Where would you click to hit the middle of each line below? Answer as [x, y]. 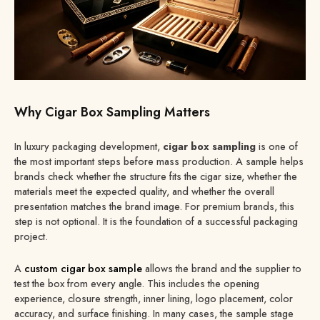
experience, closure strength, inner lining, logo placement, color [154, 298]
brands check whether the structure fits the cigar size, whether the [156, 176]
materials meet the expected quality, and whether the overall [144, 191]
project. [31, 236]
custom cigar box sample [83, 268]
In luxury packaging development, [89, 146]
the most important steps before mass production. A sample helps [159, 161]
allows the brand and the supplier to [222, 268]
